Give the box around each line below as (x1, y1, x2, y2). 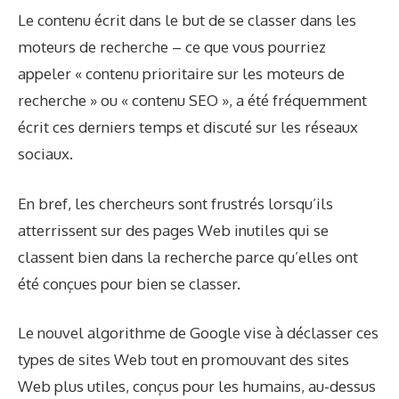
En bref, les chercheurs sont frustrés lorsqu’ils (18, 193, 333, 213)
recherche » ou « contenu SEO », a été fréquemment (18, 91, 367, 110)
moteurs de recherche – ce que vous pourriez (18, 37, 326, 57)
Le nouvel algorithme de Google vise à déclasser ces (18, 323, 379, 343)
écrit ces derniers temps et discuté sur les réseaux (18, 118, 358, 137)
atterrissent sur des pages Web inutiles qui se (18, 220, 329, 240)
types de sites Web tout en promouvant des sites (18, 350, 349, 370)
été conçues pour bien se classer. (18, 273, 240, 293)
